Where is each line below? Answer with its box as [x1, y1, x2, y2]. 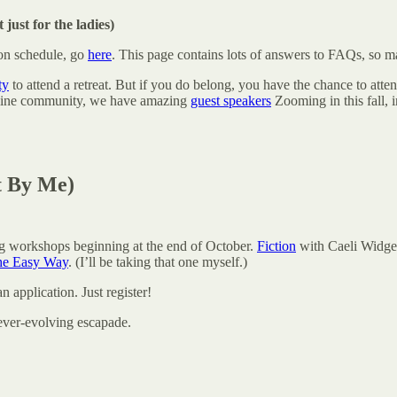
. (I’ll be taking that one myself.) [68, 253, 251, 269]
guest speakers [191, 92, 271, 108]
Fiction [257, 237, 296, 253]
